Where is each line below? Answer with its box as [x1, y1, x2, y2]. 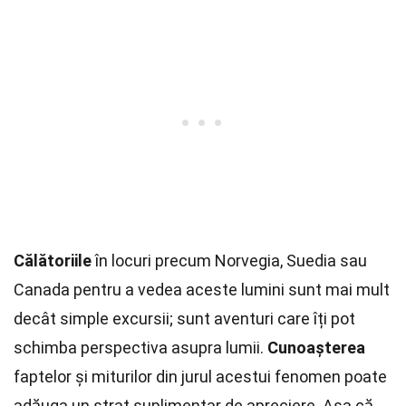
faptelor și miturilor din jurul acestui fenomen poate [14, 367, 387, 386]
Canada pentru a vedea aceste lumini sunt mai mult [14, 280, 390, 299]
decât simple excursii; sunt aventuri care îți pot [14, 309, 355, 328]
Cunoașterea [267, 338, 365, 357]
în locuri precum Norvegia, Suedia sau [92, 251, 367, 270]
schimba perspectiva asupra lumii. [14, 338, 267, 357]
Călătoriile [14, 251, 92, 270]
